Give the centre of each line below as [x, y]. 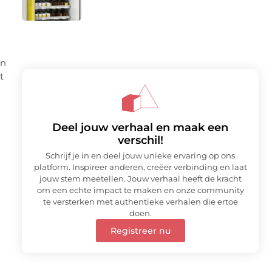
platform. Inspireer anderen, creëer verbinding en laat [140, 167]
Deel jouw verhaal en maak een [140, 128]
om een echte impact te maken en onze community [140, 190]
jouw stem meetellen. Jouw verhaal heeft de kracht [140, 179]
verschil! [140, 141]
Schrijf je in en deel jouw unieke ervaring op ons [140, 156]
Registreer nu [140, 231]
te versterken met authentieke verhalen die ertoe [140, 202]
